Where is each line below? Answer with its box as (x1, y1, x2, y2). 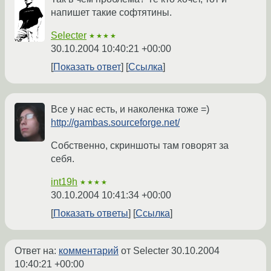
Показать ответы (53, 208, 128, 219)
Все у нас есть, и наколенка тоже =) (51, 104, 209, 115)
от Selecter (119, 246, 171, 256)
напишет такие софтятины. (51, 7, 172, 18)
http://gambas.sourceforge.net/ (51, 117, 180, 128)
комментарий (59, 246, 119, 256)
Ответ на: (15, 246, 59, 256)
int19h (51, 177, 77, 188)
